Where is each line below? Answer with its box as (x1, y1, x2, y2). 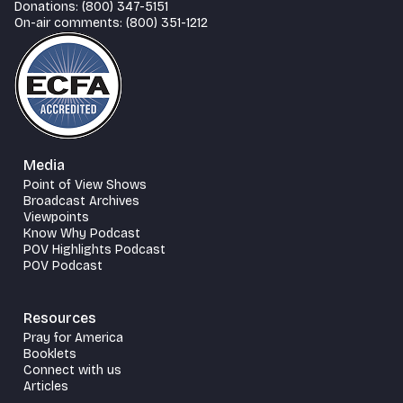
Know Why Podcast (23, 225, 140, 241)
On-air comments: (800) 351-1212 (14, 14, 208, 31)
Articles (23, 378, 68, 394)
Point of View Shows (23, 176, 147, 193)
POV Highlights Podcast (23, 241, 166, 257)
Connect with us (23, 362, 121, 378)
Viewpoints (23, 209, 89, 225)
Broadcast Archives (23, 193, 139, 209)
